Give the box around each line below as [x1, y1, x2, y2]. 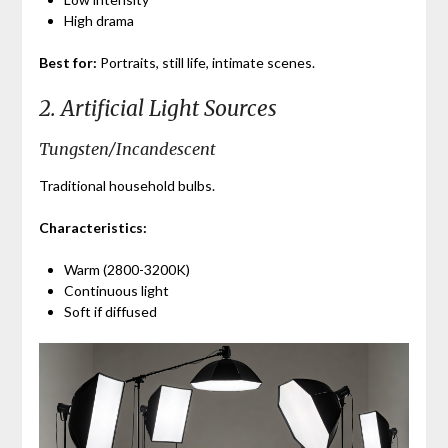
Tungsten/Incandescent [38, 139, 216, 160]
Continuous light [63, 282, 169, 300]
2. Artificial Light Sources [38, 95, 277, 123]
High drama [63, 12, 134, 30]
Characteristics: [38, 219, 147, 237]
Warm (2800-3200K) [63, 261, 190, 279]
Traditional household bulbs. [38, 177, 215, 195]
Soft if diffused [63, 303, 157, 321]
